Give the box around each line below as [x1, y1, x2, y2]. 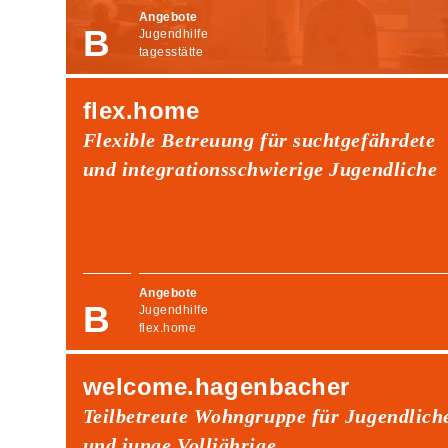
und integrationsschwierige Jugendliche [82, 157, 438, 180]
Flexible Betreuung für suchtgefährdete [82, 128, 436, 151]
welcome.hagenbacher [82, 372, 350, 400]
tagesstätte [138, 44, 204, 59]
